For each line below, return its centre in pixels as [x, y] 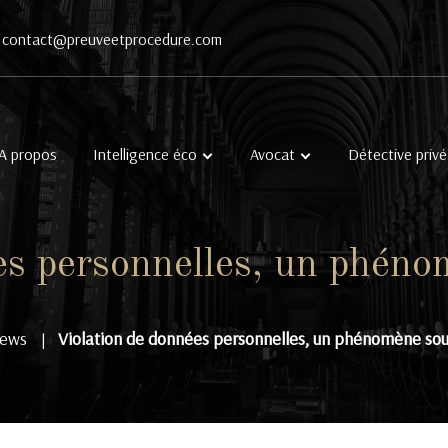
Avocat [272, 153]
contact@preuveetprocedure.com [112, 39]
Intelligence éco [145, 153]
